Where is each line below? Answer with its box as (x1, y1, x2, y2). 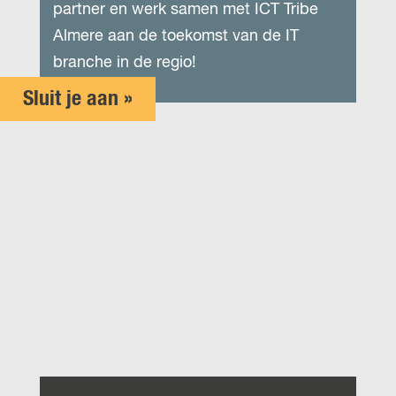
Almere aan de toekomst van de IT (53, 28, 299, 44)
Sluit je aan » (23, 88, 133, 110)
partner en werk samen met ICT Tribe (53, 2, 318, 18)
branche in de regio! (53, 55, 196, 71)
